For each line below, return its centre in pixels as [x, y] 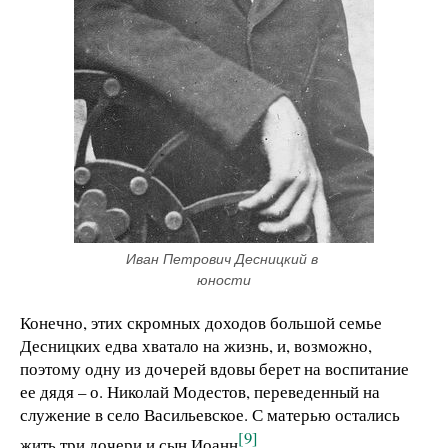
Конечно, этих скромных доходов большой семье [201, 322]
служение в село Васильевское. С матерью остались [210, 414]
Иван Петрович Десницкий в [222, 258]
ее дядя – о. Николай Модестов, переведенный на [200, 391]
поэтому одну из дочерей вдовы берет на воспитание [214, 368]
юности [224, 279]
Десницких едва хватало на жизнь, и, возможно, [196, 345]
